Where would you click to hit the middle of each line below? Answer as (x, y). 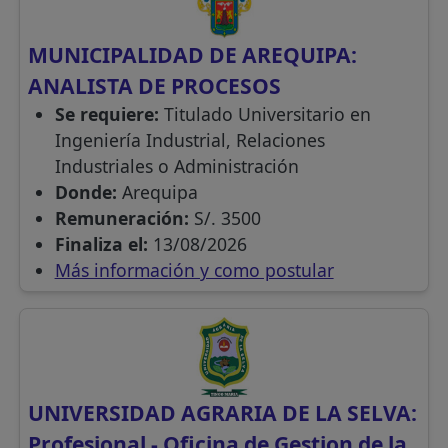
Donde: (88, 192)
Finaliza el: (103, 244)
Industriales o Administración (176, 166)
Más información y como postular (194, 270)
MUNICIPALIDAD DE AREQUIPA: (193, 55)
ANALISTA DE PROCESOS (155, 86)
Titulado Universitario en (267, 114)
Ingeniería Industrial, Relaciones (189, 140)
